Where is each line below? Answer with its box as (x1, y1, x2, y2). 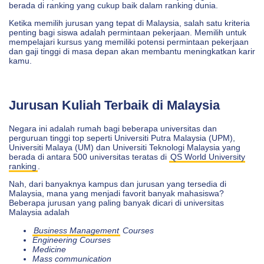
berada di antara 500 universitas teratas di (9, 152, 169, 161)
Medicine (32, 244, 66, 254)
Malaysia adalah (9, 207, 70, 217)
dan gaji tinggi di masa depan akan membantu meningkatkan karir (9, 47, 255, 57)
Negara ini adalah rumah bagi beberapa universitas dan (9, 124, 217, 133)
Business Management (34, 225, 119, 235)
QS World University (170, 152, 245, 161)
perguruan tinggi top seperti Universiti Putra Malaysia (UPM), (9, 133, 235, 143)
